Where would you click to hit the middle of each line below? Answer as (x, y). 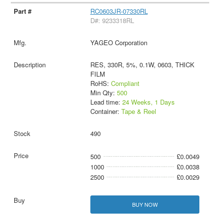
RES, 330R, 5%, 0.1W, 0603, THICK (142, 65)
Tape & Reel (138, 111)
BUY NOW (145, 205)
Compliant (125, 83)
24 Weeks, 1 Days (148, 102)
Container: (106, 111)
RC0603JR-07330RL (119, 11)
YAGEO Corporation (119, 43)
